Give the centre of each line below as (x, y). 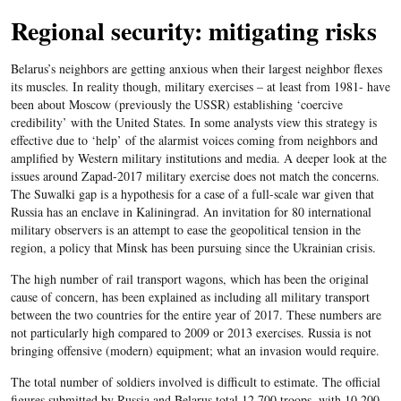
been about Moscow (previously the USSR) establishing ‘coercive (176, 105)
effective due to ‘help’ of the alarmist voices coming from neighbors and (194, 141)
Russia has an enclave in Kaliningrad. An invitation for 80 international (191, 212)
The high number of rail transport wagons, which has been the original (189, 279)
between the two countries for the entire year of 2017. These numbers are (196, 315)
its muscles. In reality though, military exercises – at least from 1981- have (200, 87)
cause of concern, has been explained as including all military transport (190, 297)
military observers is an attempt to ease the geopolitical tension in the (185, 230)
